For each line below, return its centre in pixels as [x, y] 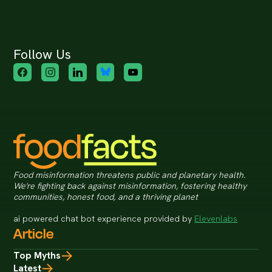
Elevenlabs [216, 219]
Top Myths [37, 256]
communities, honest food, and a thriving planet [106, 197]
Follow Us [42, 55]
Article [34, 234]
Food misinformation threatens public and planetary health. [130, 175]
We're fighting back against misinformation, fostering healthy [130, 186]
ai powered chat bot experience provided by [104, 219]
